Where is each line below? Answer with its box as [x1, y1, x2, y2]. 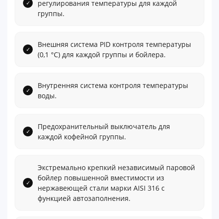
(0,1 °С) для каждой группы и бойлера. [38, 49, 166, 59]
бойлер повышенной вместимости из [38, 173, 164, 182]
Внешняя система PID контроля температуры [38, 39, 191, 49]
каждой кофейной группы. [38, 131, 126, 141]
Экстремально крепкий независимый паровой [38, 162, 195, 172]
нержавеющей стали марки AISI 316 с [38, 183, 165, 193]
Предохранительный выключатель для [38, 121, 170, 131]
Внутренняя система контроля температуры [38, 80, 188, 90]
